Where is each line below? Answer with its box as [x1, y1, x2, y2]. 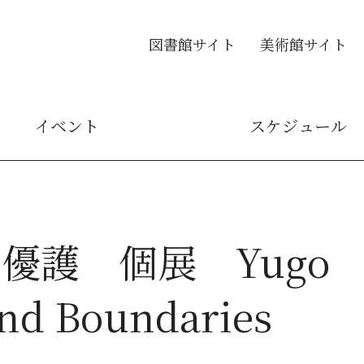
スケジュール [249, 114, 347, 137]
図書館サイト [149, 32, 236, 54]
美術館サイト [260, 32, 347, 54]
